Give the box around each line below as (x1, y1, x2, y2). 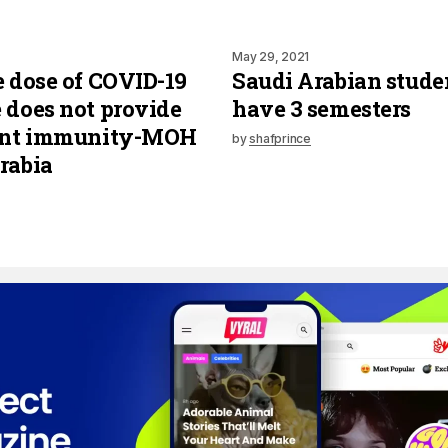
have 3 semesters (232, 93, 411, 123)
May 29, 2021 (232, 48, 310, 64)
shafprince (249, 130, 311, 146)
